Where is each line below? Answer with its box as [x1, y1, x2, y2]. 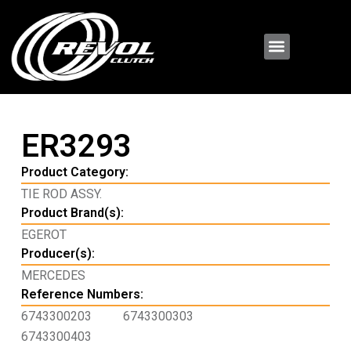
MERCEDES [20, 268, 85, 284]
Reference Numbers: [20, 287, 143, 302]
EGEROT [20, 227, 67, 243]
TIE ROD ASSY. [20, 186, 102, 202]
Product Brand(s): [20, 205, 124, 221]
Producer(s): [20, 246, 95, 262]
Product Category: [20, 165, 128, 180]
